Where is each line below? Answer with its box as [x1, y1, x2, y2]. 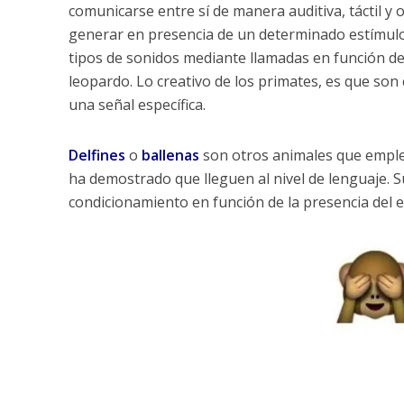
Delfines [68, 144, 125, 165]
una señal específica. [68, 94, 206, 115]
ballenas [141, 144, 199, 165]
